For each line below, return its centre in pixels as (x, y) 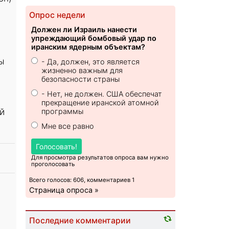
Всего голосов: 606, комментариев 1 (82, 180)
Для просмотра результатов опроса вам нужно (100, 158)
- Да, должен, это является (91, 62)
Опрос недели (58, 15)
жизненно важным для (82, 71)
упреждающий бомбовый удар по (94, 38)
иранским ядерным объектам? (88, 47)
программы (63, 111)
